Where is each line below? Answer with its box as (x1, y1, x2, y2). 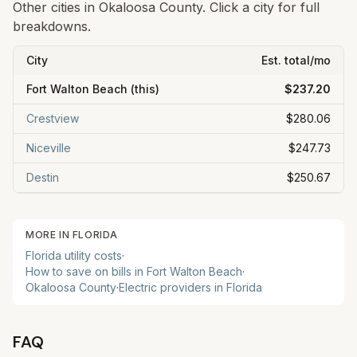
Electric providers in (119, 280, 226, 294)
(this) (127, 82, 159, 96)
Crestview (26, 112, 79, 125)
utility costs (61, 249, 122, 262)
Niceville (26, 141, 71, 155)
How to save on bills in (25, 265, 147, 278)
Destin (26, 171, 59, 184)
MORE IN (25, 229, 73, 241)
